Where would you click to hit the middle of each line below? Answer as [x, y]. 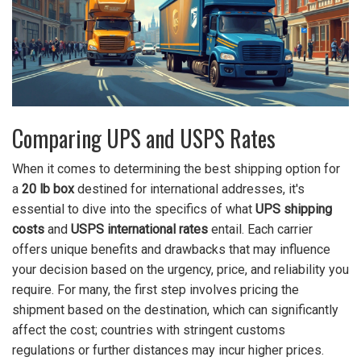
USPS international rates [139, 230]
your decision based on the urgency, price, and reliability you [180, 270]
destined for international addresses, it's [189, 189]
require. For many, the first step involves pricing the [156, 290]
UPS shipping [294, 210]
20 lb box [48, 189]
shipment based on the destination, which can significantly [175, 310]
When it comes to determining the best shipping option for [176, 169]
